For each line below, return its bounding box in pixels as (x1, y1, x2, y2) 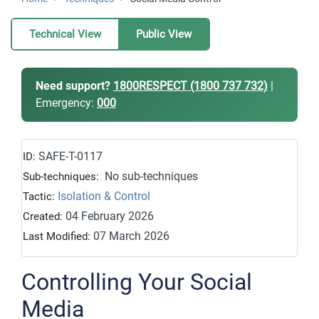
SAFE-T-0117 (38, 150, 103, 163)
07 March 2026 (93, 229, 169, 243)
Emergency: (36, 96, 97, 110)
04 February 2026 (66, 209, 154, 223)
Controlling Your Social (21, 268, 252, 296)
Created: (23, 210, 66, 223)
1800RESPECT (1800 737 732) (113, 79, 268, 93)
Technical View (29, 28, 101, 41)
